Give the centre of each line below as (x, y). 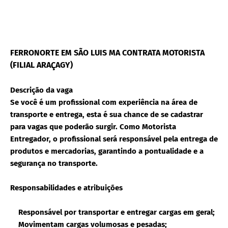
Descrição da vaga (41, 90)
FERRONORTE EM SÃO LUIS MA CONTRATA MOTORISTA (107, 52)
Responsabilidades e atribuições (66, 188)
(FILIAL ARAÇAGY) (41, 65)
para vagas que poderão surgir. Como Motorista (93, 126)
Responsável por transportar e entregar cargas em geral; (112, 212)
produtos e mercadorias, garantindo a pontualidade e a (107, 151)
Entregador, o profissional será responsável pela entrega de (114, 139)
